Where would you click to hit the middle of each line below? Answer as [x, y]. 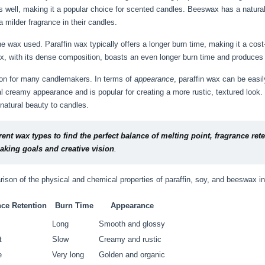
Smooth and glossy [132, 224]
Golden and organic [132, 255]
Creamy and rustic [130, 239]
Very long [68, 255]
